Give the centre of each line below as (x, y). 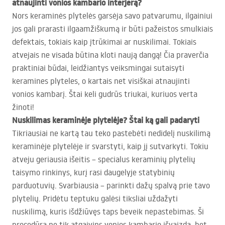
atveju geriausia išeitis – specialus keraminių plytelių (104, 159)
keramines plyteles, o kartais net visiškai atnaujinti (101, 81)
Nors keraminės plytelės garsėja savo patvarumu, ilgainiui (112, 16)
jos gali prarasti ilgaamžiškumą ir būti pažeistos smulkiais (113, 29)
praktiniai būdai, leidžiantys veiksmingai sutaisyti (98, 68)
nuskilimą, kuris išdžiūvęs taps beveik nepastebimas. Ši (108, 212)
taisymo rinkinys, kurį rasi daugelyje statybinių (93, 173)
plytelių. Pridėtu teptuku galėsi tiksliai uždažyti (95, 199)
